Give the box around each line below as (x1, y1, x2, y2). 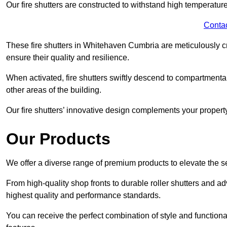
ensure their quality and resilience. (6, 53, 131, 62)
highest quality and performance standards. (6, 191, 163, 200)
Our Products (6, 129, 110, 148)
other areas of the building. (6, 85, 103, 94)
